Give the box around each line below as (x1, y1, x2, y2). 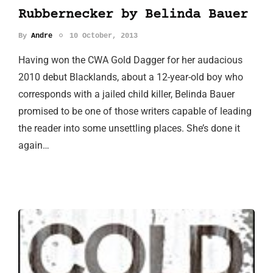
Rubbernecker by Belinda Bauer (18, 7, 248, 23)
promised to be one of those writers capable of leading (18, 105, 252, 117)
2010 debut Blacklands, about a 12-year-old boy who (18, 71, 243, 83)
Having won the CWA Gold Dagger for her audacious (18, 54, 243, 66)
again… (18, 139, 49, 151)
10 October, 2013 (69, 31, 138, 40)
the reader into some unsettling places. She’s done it (18, 122, 240, 134)
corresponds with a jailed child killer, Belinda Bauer (18, 88, 235, 100)
